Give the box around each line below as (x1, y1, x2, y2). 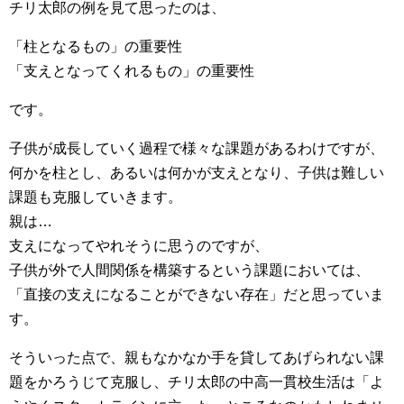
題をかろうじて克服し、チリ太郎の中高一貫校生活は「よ (9, 374, 384, 390)
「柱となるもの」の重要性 (9, 39, 182, 54)
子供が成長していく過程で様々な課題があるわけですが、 (9, 141, 384, 156)
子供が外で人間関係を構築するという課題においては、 (9, 262, 370, 278)
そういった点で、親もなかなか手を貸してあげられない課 (9, 350, 384, 365)
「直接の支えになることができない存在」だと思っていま (9, 287, 384, 302)
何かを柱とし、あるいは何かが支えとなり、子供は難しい (9, 165, 384, 180)
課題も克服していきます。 (9, 189, 182, 205)
